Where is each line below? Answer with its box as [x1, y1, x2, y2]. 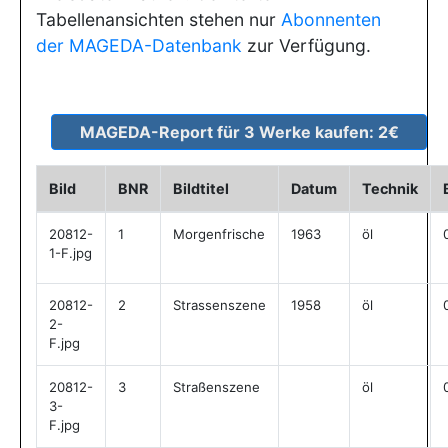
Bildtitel [173, 180, 229, 197]
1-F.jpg [49, 245, 92, 261]
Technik [362, 180, 418, 197]
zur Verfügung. [242, 35, 371, 56]
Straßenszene [173, 379, 260, 395]
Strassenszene [173, 297, 266, 313]
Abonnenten [281, 9, 381, 30]
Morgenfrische [173, 226, 265, 242]
